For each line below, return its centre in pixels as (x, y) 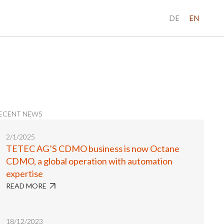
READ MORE (26, 186)
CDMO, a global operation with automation (89, 161)
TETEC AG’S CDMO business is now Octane (93, 148)
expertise (24, 173)
